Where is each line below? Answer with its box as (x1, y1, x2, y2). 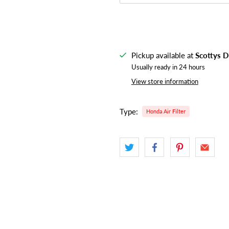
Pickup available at (131, 50, 195, 60)
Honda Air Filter (146, 108, 186, 114)
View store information (131, 77, 198, 85)
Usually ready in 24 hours (131, 62, 205, 71)
